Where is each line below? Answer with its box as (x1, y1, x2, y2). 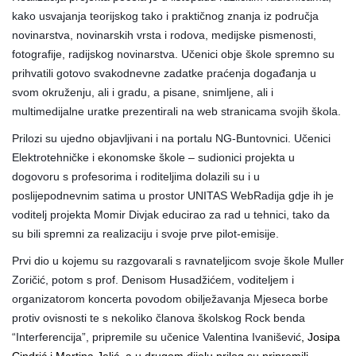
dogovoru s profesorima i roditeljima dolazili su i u (12, 169, 260, 183)
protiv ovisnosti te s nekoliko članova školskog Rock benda (12, 311, 305, 324)
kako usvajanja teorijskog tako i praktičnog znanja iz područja (12, 9, 319, 22)
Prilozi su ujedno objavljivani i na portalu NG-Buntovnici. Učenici (12, 131, 331, 145)
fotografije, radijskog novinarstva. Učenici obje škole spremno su (12, 47, 335, 60)
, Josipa (301, 330, 340, 343)
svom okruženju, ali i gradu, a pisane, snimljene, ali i (12, 85, 273, 99)
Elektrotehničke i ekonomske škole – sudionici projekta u (12, 150, 295, 164)
